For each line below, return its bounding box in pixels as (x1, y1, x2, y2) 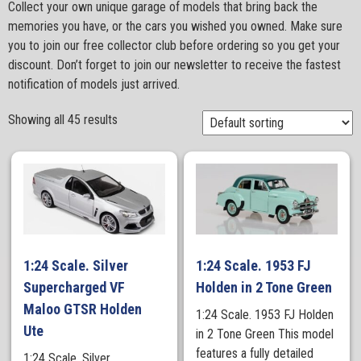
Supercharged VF (23, 279, 126, 296)
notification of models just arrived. (8, 77, 180, 92)
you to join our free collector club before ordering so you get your (8, 38, 340, 53)
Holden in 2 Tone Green (196, 279, 336, 296)
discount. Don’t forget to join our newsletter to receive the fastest (8, 57, 341, 73)
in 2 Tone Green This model (196, 326, 334, 342)
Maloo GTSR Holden (23, 301, 143, 317)
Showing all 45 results (8, 112, 118, 127)
